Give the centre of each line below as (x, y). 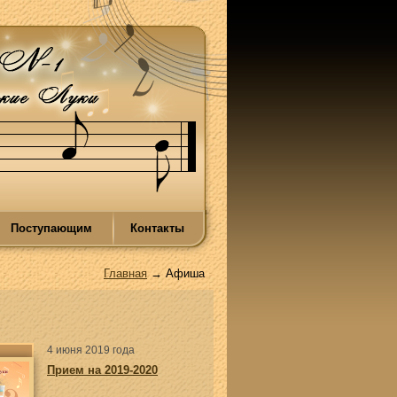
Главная (125, 273)
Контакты (157, 228)
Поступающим (51, 228)
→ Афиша (176, 273)
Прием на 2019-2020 (102, 370)
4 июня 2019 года (91, 350)
